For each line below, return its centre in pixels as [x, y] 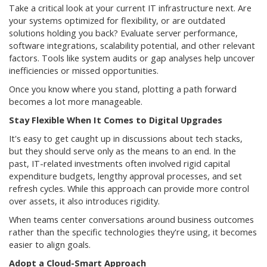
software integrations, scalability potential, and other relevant [132, 45]
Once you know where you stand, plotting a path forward [123, 89]
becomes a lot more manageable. [76, 101]
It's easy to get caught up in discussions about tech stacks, [126, 138]
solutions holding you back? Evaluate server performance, [123, 33]
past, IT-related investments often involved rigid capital [119, 163]
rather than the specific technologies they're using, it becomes [133, 232]
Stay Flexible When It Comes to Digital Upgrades [116, 120]
